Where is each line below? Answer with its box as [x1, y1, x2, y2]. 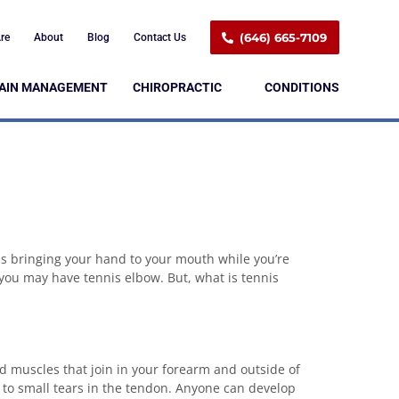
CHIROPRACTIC [132, 79, 222, 94]
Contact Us [134, 31, 187, 44]
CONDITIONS [264, 79, 339, 94]
